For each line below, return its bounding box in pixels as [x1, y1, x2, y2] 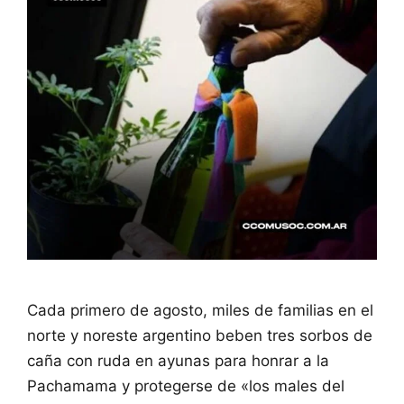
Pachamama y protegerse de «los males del [27, 376, 344, 395]
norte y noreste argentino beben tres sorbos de [27, 326, 372, 344]
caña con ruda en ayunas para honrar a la [27, 351, 329, 370]
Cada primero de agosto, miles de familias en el [27, 300, 373, 319]
